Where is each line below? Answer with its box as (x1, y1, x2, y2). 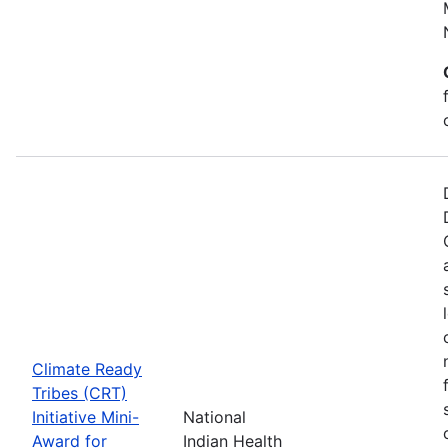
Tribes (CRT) (32, 382, 127, 403)
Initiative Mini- (32, 406, 139, 427)
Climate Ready (32, 358, 142, 379)
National (183, 406, 246, 427)
